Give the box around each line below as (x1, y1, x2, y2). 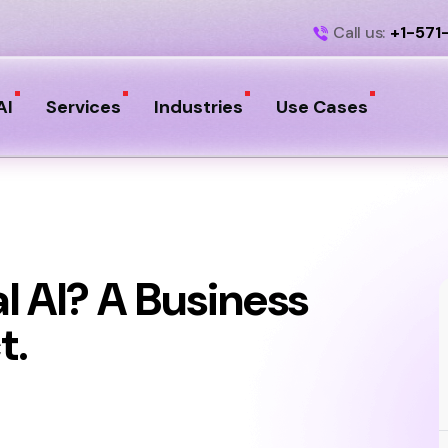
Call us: (333, 21, 385, 43)
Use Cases (275, 95, 368, 119)
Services (45, 95, 121, 119)
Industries (153, 95, 243, 119)
